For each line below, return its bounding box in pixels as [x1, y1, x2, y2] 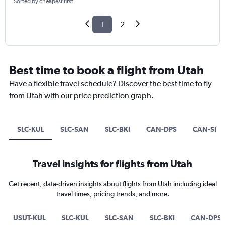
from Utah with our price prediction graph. [9, 91, 154, 101]
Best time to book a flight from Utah [9, 63, 204, 77]
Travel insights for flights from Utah [33, 158, 192, 170]
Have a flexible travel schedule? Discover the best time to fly [9, 79, 212, 89]
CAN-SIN [193, 125, 222, 134]
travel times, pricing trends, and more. [56, 190, 169, 198]
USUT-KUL [13, 214, 46, 222]
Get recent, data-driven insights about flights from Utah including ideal [8, 180, 217, 188]
